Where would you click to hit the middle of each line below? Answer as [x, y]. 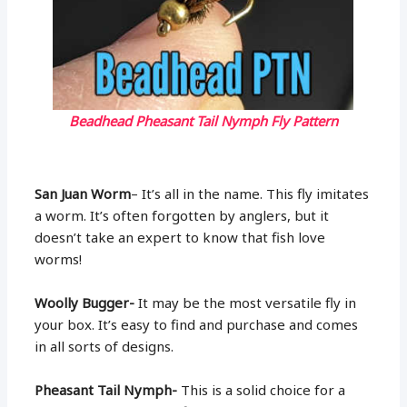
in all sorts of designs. [104, 346]
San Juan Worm [83, 193]
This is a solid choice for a [263, 389]
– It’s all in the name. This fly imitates [250, 193]
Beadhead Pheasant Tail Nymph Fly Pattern [203, 120]
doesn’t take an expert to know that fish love [180, 237]
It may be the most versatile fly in [248, 302]
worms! [59, 258]
